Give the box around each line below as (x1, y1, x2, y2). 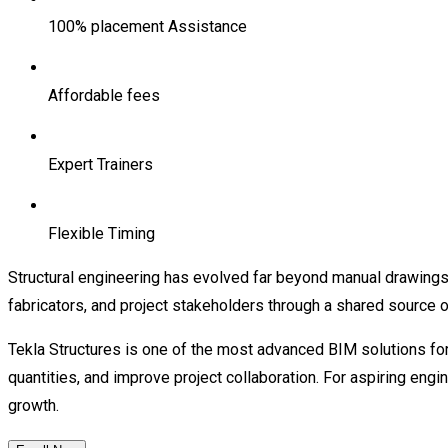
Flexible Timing (48, 223, 155, 243)
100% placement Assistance (48, 16, 247, 36)
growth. (8, 395, 59, 415)
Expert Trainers (48, 154, 153, 174)
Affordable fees (48, 85, 160, 105)
